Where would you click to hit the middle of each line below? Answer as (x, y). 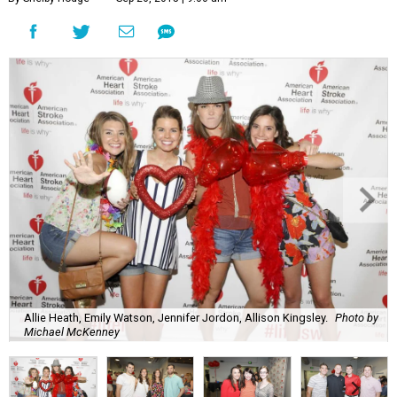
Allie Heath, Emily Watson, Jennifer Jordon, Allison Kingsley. (176, 317)
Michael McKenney (72, 331)
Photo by (357, 317)
